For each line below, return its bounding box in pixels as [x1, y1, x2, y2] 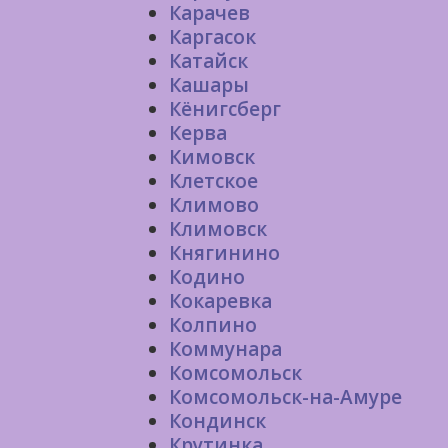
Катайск [169, 48, 248, 74]
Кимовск [169, 144, 255, 170]
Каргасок [169, 24, 256, 50]
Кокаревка [169, 288, 272, 314]
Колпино [169, 312, 257, 338]
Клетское [169, 168, 258, 194]
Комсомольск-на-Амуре [169, 384, 402, 410]
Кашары [169, 72, 249, 98]
